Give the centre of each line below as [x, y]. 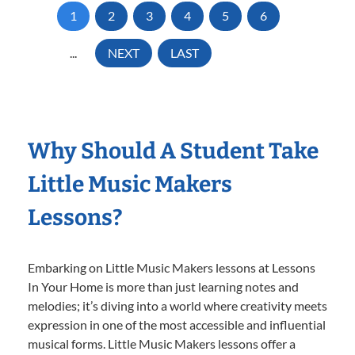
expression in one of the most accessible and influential [177, 325]
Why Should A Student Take [173, 151]
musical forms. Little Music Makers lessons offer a [162, 344]
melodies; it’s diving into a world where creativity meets [177, 306]
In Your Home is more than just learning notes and [163, 287]
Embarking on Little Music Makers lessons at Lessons [172, 268]
